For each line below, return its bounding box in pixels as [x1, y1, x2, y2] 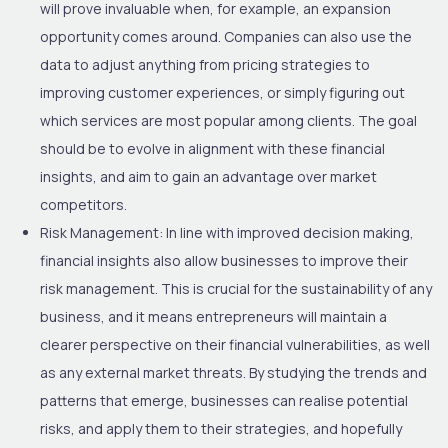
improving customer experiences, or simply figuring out [40, 82, 405, 102]
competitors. [40, 194, 127, 214]
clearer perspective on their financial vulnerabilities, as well [40, 334, 430, 354]
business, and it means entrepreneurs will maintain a [40, 306, 387, 326]
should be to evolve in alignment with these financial [40, 138, 385, 158]
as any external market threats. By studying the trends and [40, 362, 427, 382]
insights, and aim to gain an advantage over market [40, 166, 377, 186]
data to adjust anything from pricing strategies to [40, 54, 370, 74]
